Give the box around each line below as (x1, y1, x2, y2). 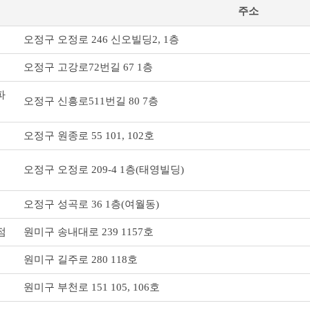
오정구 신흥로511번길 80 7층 (24, 95, 158, 107)
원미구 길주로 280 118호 (24, 254, 138, 265)
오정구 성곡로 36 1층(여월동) (24, 199, 159, 210)
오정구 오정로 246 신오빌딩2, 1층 (24, 34, 179, 45)
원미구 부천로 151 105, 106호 (24, 282, 160, 293)
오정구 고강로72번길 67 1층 (24, 62, 153, 73)
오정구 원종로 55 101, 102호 (24, 130, 154, 141)
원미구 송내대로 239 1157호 (24, 226, 154, 237)
